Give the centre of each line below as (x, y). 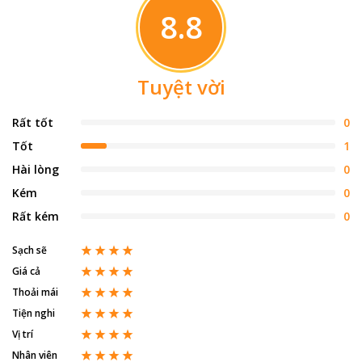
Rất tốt (33, 122)
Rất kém (36, 216)
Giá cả (26, 271)
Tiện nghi (34, 313)
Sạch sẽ (29, 250)
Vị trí (23, 334)
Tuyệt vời (181, 86)
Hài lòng (36, 169)
